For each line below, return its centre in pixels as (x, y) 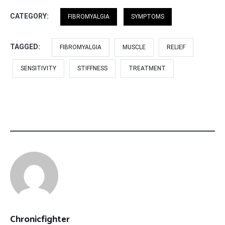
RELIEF (176, 47)
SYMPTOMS (148, 16)
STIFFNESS (92, 68)
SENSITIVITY (38, 68)
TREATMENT (147, 68)
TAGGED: (26, 46)
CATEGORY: (30, 16)
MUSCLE (134, 47)
